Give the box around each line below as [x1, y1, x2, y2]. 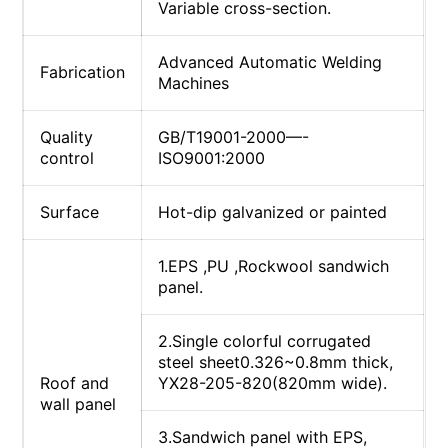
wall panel [40, 393, 117, 414]
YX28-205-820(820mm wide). [158, 372, 388, 393]
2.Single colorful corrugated [158, 330, 372, 351]
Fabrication [40, 61, 126, 82]
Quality [40, 126, 94, 147]
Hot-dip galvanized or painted [158, 201, 388, 222]
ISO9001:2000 [158, 147, 266, 168]
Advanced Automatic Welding [158, 51, 383, 72]
